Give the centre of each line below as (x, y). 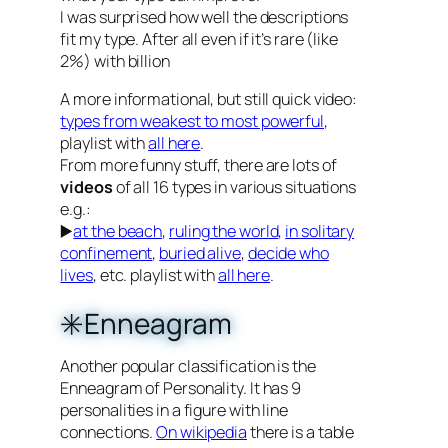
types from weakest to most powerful (192, 120)
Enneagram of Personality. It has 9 (181, 388)
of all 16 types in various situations (234, 186)
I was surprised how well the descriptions (204, 16)
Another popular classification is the (188, 366)
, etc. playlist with (155, 274)
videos (86, 186)
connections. (108, 432)
